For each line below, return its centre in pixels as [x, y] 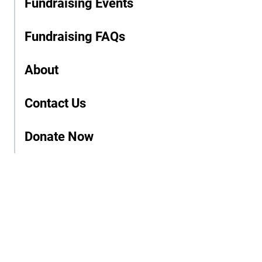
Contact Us [55, 103]
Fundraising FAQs [75, 36]
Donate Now [59, 136]
